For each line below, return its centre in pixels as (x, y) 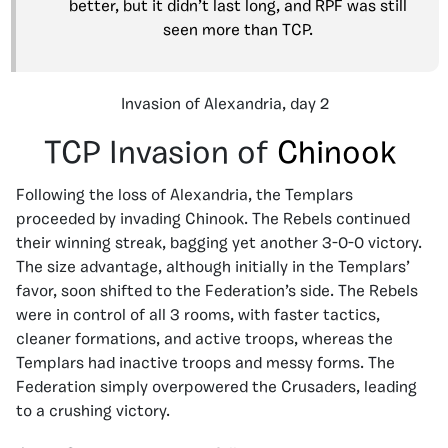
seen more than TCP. (237, 31)
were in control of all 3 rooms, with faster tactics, (198, 316)
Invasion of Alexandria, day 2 (225, 105)
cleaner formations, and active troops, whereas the (204, 340)
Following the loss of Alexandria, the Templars (184, 196)
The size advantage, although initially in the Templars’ (213, 268)
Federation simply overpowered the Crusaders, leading (216, 388)
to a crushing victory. (93, 412)
